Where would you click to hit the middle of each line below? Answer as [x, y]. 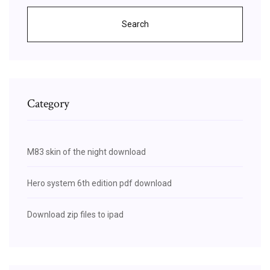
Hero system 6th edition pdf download [99, 183]
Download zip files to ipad [75, 214]
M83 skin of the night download [86, 152]
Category [48, 103]
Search [135, 24]
